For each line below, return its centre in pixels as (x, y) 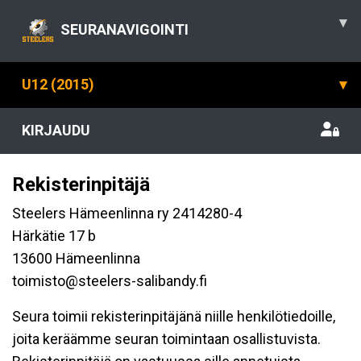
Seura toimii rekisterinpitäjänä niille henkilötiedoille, (174, 316)
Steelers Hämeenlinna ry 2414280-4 (127, 213)
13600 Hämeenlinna (76, 258)
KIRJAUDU (56, 130)
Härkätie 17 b (54, 236)
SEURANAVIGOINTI (124, 29)
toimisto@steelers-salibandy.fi (110, 281)
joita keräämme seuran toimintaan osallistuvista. (166, 339)
